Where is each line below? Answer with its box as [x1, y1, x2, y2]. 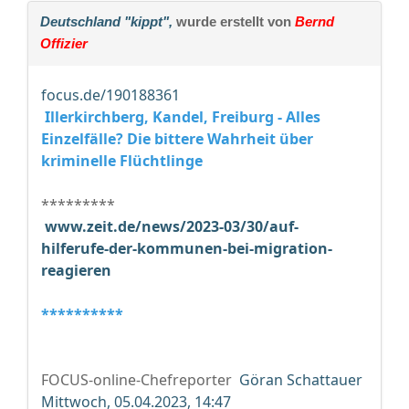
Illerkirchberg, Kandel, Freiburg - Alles [41, 107, 320, 128]
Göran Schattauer [236, 370, 362, 391]
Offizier [40, 36, 88, 52]
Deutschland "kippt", [40, 14, 173, 30]
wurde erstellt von [173, 14, 295, 30]
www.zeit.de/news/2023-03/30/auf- [45, 216, 299, 237]
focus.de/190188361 [41, 85, 180, 106]
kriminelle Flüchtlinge [41, 151, 203, 172]
